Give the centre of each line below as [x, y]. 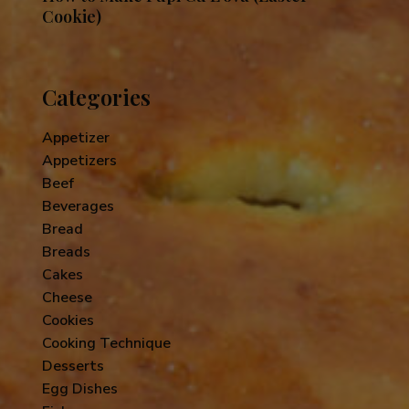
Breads [66, 252]
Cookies [68, 321]
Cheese [67, 298]
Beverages [78, 207]
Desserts [73, 367]
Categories [96, 97]
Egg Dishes [80, 389]
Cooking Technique [106, 344]
